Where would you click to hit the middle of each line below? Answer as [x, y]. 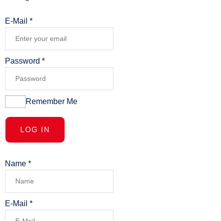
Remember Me [52, 101]
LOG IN [35, 129]
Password [23, 61]
